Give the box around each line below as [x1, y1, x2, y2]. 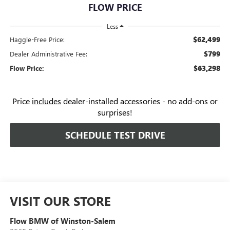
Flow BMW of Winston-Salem [9, 215, 116, 226]
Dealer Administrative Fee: [9, 49, 87, 58]
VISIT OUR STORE [9, 192, 111, 209]
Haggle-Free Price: [9, 34, 65, 44]
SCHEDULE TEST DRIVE [65, 128, 165, 141]
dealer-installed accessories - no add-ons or [61, 95, 218, 106]
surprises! [98, 106, 132, 118]
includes [32, 95, 61, 106]
